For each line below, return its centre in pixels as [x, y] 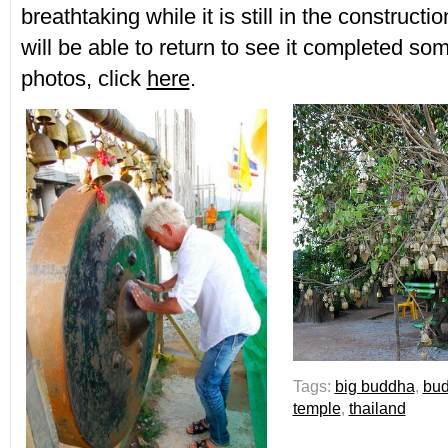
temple [316, 408]
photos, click [83, 78]
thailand [377, 408]
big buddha [374, 386]
